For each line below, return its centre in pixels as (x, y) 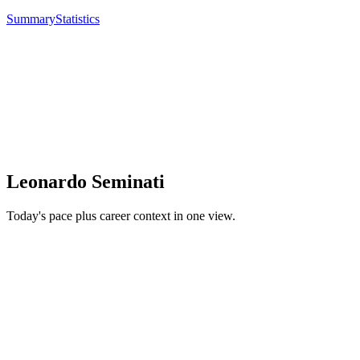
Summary (31, 19)
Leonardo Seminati (86, 182)
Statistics (78, 19)
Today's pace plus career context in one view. (121, 216)
